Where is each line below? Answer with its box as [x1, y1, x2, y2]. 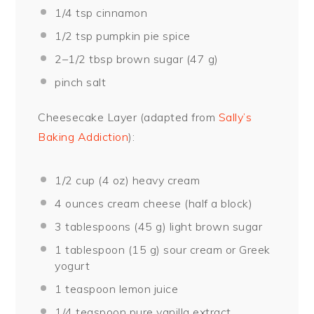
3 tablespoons [55, 219, 131, 233]
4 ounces [55, 196, 104, 210]
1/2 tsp [55, 28, 93, 43]
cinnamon [93, 5, 148, 20]
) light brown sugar [162, 219, 263, 233]
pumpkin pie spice [93, 28, 191, 43]
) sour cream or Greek [156, 242, 271, 257]
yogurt [55, 258, 90, 273]
